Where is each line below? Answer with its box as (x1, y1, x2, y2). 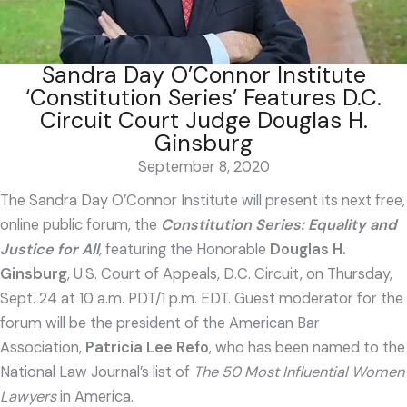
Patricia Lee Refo (85, 337, 209, 357)
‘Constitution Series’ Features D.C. (25, 82, 382, 113)
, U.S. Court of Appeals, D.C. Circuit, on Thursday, (67, 263, 392, 283)
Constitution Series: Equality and (161, 214, 397, 234)
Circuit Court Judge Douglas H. (39, 104, 368, 135)
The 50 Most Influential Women (194, 362, 404, 382)
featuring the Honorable (105, 239, 270, 259)
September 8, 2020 (137, 156, 270, 176)
